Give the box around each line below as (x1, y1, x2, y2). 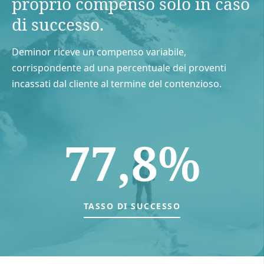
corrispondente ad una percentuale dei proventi (12, 61, 226, 74)
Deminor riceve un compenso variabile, (12, 45, 186, 58)
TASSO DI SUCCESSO (83, 200, 181, 212)
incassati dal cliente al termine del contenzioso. (12, 77, 222, 90)
